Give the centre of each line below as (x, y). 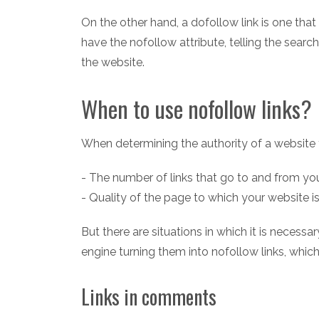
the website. (113, 62)
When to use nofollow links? (197, 108)
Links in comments (149, 296)
